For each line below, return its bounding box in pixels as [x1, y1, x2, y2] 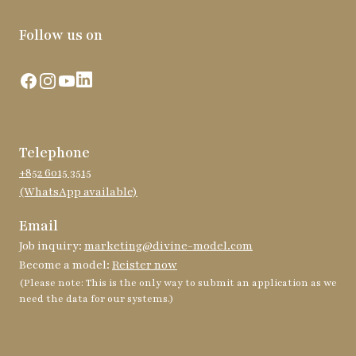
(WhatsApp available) [19, 184, 137, 199]
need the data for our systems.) [19, 292, 174, 305]
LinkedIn [75, 72, 125, 87]
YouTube [56, 72, 103, 87]
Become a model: [19, 257, 112, 273]
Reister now [112, 257, 177, 273]
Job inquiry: [19, 238, 84, 253]
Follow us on [19, 25, 103, 44]
